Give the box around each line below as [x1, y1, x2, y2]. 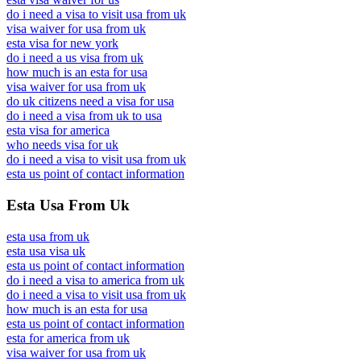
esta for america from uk [6, 330, 130, 345]
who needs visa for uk [6, 138, 118, 152]
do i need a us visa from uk [6, 51, 143, 65]
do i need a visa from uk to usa [6, 109, 162, 123]
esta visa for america [6, 123, 110, 138]
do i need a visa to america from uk [6, 272, 185, 287]
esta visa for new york [6, 36, 118, 51]
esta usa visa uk [6, 243, 85, 258]
